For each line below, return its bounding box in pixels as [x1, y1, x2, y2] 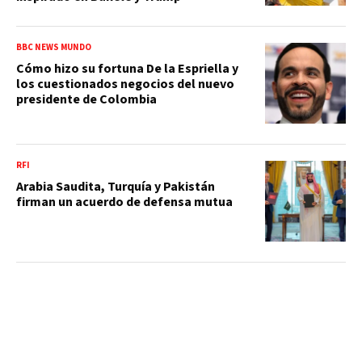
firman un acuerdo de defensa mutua [16, 192, 233, 211]
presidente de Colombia [16, 90, 157, 108]
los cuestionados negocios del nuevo [16, 74, 234, 93]
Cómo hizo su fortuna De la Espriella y [16, 59, 238, 78]
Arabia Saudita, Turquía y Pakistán [16, 177, 215, 196]
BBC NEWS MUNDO [16, 40, 91, 53]
